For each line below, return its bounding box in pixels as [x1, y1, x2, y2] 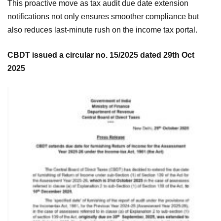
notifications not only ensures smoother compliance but [7, 12, 199, 21]
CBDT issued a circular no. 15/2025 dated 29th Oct [7, 50, 194, 59]
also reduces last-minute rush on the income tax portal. [7, 25, 197, 34]
